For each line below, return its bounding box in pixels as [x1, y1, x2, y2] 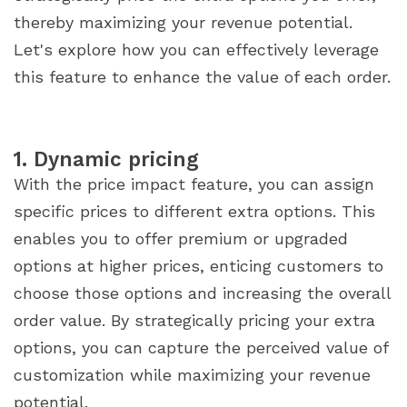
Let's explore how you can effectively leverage [14, 40, 379, 60]
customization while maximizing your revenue [14, 365, 371, 385]
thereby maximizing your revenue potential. [14, 13, 352, 33]
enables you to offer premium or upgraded [14, 229, 348, 249]
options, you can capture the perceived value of [14, 338, 388, 358]
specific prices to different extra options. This [14, 202, 375, 222]
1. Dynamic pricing [14, 147, 199, 172]
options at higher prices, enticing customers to [14, 256, 383, 276]
